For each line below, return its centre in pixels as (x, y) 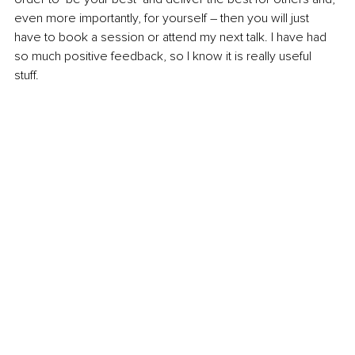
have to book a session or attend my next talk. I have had (172, 38)
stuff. (28, 76)
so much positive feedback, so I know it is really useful (164, 57)
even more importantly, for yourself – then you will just (163, 19)
